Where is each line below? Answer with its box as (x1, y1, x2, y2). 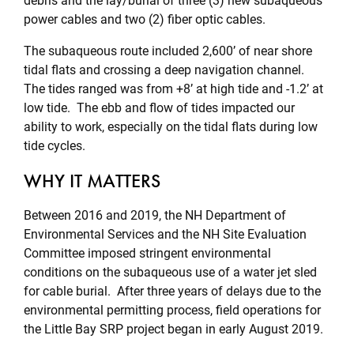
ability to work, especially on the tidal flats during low (24, 119, 318, 134)
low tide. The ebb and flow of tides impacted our (24, 100, 295, 115)
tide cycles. (24, 138, 92, 153)
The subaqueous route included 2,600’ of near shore (24, 43, 312, 58)
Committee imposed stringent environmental (24, 246, 271, 261)
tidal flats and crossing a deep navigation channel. (24, 62, 307, 77)
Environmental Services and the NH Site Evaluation (24, 227, 307, 242)
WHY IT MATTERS (24, 168, 160, 193)
